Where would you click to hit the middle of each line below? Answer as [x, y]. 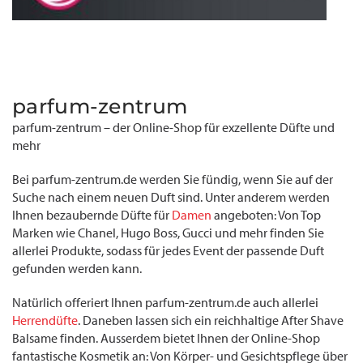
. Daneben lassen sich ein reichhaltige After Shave [211, 320]
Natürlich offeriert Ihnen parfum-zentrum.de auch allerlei [165, 303]
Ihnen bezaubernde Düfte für [92, 215]
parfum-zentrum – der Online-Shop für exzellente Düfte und [173, 128]
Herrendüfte [45, 320]
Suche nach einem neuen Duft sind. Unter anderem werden [171, 197]
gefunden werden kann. [77, 269]
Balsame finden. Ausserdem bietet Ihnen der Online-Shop [166, 338]
